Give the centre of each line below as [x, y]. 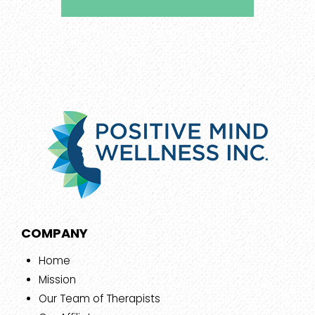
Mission [57, 280]
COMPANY [54, 233]
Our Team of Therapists [99, 299]
